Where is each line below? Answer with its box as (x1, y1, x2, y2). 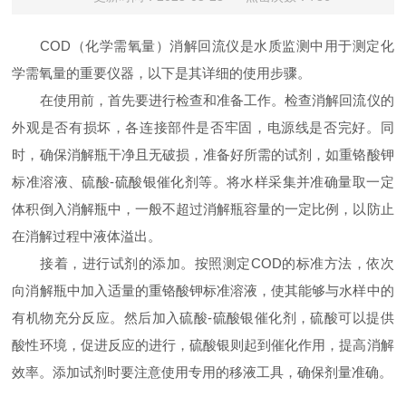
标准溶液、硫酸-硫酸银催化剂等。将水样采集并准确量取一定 (12, 174, 394, 189)
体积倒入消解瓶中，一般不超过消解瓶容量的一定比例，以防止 (12, 201, 394, 217)
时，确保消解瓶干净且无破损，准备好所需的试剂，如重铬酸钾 (12, 147, 394, 162)
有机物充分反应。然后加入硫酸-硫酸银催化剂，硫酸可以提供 (12, 310, 394, 325)
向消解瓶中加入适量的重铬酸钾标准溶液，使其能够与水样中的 (12, 283, 394, 298)
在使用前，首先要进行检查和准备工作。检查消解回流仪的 (12, 92, 394, 108)
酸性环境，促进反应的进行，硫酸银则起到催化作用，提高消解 (12, 337, 394, 353)
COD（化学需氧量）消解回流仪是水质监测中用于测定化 (12, 38, 394, 53)
